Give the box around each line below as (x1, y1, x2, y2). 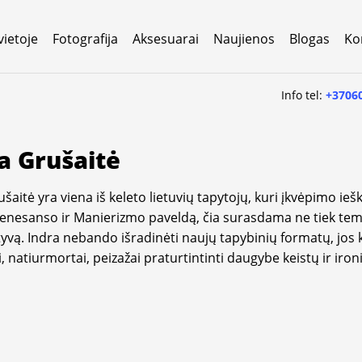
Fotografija (53, 29, 118, 48)
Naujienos (213, 29, 275, 48)
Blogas (289, 29, 330, 48)
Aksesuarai (133, 29, 199, 48)
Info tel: (281, 86, 326, 103)
